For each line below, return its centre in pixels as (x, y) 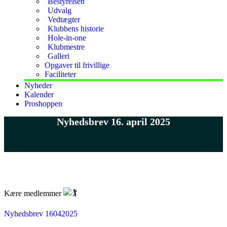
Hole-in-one (67, 38)
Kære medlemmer (34, 193)
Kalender (39, 94)
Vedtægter (64, 20)
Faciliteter (60, 74)
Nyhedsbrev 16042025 (41, 214)
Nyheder (38, 85)
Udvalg (60, 10)
